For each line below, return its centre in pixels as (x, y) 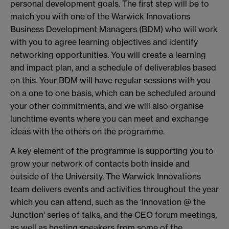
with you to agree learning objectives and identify (104, 42)
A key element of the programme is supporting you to (112, 151)
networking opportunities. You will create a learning (108, 55)
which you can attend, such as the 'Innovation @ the (108, 202)
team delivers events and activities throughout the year (114, 189)
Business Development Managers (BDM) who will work (114, 29)
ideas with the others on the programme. (87, 132)
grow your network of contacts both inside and (100, 164)
